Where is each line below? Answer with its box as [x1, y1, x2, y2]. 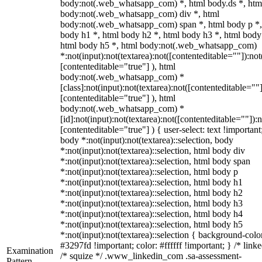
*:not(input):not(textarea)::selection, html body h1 [60, 177, 243, 187]
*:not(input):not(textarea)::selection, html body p [60, 167, 238, 177]
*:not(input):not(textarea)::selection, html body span [60, 156, 250, 166]
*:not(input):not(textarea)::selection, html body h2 [60, 188, 243, 198]
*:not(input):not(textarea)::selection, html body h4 [60, 209, 243, 219]
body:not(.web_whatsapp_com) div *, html [60, 9, 219, 19]
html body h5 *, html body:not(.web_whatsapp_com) [60, 40, 257, 50]
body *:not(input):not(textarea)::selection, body [60, 135, 233, 145]
